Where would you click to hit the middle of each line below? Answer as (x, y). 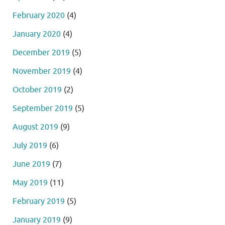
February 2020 (39, 15)
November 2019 (42, 71)
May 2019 (30, 182)
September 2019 (43, 108)
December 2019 (41, 52)
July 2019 (30, 145)
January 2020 (37, 34)
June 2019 (31, 164)
